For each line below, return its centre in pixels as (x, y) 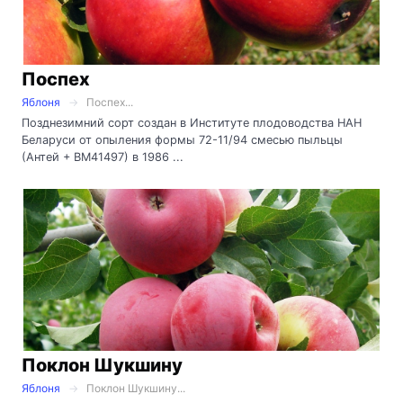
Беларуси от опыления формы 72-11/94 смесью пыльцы (182, 140)
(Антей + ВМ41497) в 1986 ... (103, 157)
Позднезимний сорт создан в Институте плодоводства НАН (192, 123)
